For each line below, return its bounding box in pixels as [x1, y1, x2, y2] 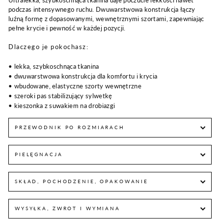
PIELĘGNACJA [15, 151, 63, 157]
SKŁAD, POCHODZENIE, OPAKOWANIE [15, 178, 149, 184]
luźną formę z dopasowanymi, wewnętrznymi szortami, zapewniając [8, 15, 204, 23]
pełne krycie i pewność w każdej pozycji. [8, 24, 126, 32]
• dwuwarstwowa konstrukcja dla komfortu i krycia [8, 72, 158, 80]
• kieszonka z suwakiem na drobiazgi [8, 101, 115, 110]
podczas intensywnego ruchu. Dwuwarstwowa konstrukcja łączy [8, 5, 195, 14]
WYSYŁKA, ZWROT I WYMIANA [15, 205, 120, 211]
